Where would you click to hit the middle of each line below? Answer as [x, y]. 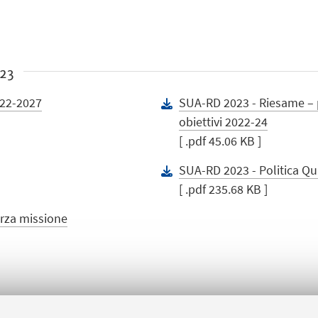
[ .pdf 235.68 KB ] [224, 190]
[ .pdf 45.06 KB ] [220, 141]
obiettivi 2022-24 [224, 122]
